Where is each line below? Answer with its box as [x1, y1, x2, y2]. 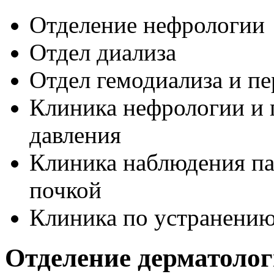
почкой [29, 176, 102, 203]
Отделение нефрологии [29, 11, 265, 38]
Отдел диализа [29, 39, 176, 65]
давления [29, 121, 121, 148]
